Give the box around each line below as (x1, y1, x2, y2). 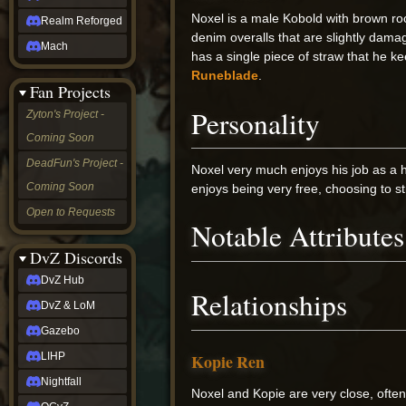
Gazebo (41, 324, 80, 337)
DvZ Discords (30, 246, 122, 268)
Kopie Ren (191, 350, 266, 374)
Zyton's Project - (26, 108, 104, 121)
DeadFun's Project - (26, 157, 123, 169)
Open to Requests (26, 206, 115, 218)
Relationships (191, 285, 348, 324)
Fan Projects (30, 81, 111, 102)
